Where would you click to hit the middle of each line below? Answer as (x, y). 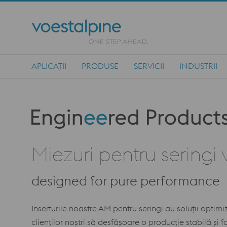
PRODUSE (100, 66)
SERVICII (149, 66)
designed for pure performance (126, 181)
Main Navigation (62, 72)
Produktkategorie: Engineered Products (103, 116)
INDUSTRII (198, 66)
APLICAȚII (49, 66)
